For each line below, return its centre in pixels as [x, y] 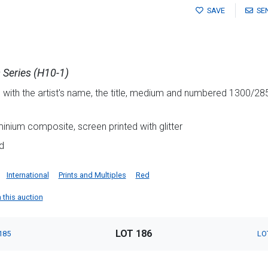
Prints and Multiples [92, 175]
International [28, 175]
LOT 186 [134, 234]
